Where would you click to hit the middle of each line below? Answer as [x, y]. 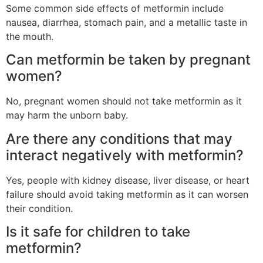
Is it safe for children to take [98, 232]
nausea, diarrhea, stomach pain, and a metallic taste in [127, 22]
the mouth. [30, 36]
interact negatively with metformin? [125, 155]
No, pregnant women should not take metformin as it [124, 101]
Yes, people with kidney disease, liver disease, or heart [128, 180]
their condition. [39, 208]
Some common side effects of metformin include [115, 8]
